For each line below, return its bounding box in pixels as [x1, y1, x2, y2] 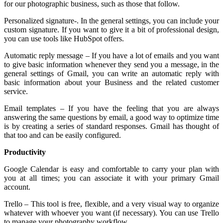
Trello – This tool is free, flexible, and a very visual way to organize [4, 199, 219, 208]
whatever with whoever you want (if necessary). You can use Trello [4, 208, 219, 217]
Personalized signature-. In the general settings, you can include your [4, 16, 219, 25]
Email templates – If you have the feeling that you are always [4, 104, 219, 112]
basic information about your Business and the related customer [4, 78, 219, 87]
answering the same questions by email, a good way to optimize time [4, 112, 219, 121]
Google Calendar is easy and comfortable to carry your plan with [4, 164, 219, 173]
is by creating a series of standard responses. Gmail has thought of [4, 121, 219, 130]
